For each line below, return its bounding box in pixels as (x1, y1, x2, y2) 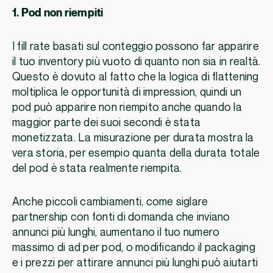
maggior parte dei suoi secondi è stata (12, 117, 201, 129)
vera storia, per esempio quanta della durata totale (12, 147, 260, 160)
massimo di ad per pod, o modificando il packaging (12, 242, 255, 254)
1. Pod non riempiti (12, 7, 104, 19)
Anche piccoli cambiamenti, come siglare (12, 196, 208, 208)
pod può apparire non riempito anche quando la (12, 102, 242, 114)
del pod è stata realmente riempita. (12, 163, 182, 175)
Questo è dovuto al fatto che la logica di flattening (12, 71, 259, 83)
